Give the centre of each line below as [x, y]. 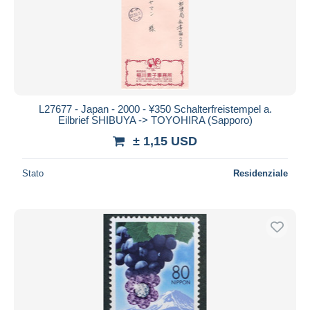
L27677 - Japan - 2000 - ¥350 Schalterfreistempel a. [155, 109]
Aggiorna [155, 23]
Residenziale [261, 173]
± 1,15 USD [165, 141]
